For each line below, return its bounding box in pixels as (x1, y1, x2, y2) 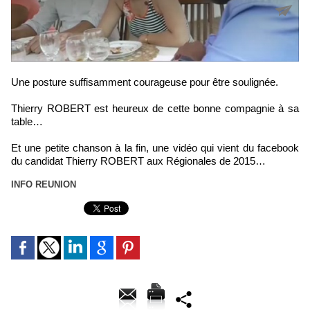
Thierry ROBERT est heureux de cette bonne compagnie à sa (11, 102, 299, 115)
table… (11, 116, 43, 128)
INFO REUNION (11, 179, 76, 190)
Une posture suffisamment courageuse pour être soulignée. (19, 76, 278, 89)
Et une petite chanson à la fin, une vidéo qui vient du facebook (11, 142, 299, 154)
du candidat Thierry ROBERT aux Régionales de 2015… (11, 155, 266, 167)
